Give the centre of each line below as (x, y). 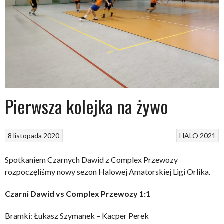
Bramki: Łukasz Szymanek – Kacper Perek (77, 215)
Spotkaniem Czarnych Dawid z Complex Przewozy (91, 159)
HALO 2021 (197, 135)
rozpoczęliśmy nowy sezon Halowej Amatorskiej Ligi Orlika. (108, 171)
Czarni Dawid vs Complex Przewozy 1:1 (78, 193)
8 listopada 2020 (34, 135)
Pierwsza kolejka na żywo (87, 106)
